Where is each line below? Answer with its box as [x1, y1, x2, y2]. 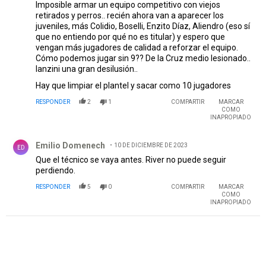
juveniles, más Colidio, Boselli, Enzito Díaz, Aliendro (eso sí [36, 21, 250, 31]
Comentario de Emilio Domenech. [6, 130, 143, 142]
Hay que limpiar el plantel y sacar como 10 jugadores [36, 80, 231, 90]
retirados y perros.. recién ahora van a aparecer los [36, 10, 224, 20]
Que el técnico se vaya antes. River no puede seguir [36, 154, 226, 164]
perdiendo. [36, 165, 75, 175]
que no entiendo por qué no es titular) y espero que [36, 31, 225, 42]
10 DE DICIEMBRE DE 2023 [114, 141, 188, 148]
